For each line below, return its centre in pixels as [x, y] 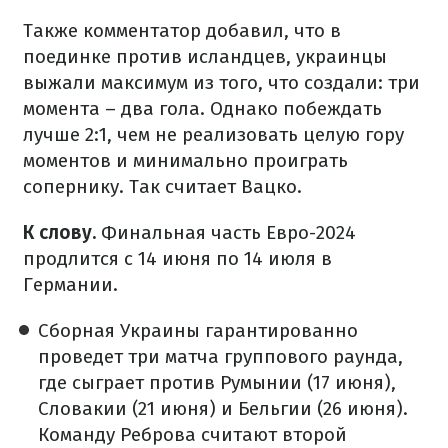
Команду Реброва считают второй [192, 434]
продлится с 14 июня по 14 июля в [177, 258]
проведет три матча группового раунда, [220, 356]
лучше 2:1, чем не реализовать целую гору [213, 134]
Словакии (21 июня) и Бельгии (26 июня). [223, 408]
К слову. [62, 232]
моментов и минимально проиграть [185, 160]
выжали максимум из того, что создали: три [221, 82]
